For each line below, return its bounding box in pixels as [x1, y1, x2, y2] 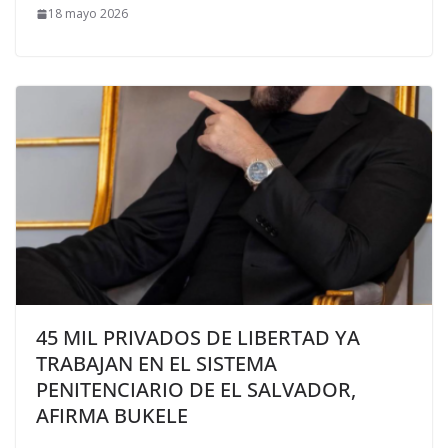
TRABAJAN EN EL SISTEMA [36, 349, 277, 377]
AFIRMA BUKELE [36, 401, 188, 429]
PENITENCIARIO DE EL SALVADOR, [36, 375, 356, 403]
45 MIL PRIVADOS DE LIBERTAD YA [36, 323, 360, 351]
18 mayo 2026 [48, 5, 128, 23]
